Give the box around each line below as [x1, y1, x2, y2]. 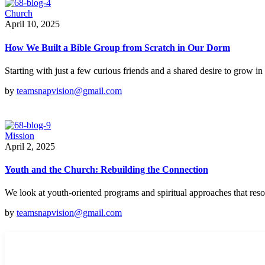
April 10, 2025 [5, 19, 60, 30]
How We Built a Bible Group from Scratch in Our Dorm [5, 42, 230, 53]
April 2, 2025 [5, 141, 55, 151]
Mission [5, 130, 34, 141]
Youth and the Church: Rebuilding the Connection [5, 164, 208, 175]
